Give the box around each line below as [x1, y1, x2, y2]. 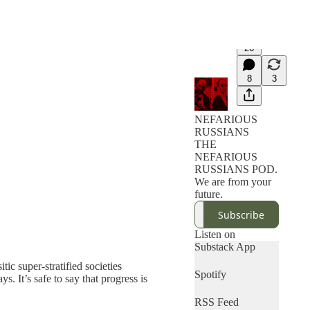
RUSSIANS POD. [194, 163, 277, 175]
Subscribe [217, 208, 264, 221]
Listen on [194, 228, 235, 240]
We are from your [194, 176, 271, 188]
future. [194, 188, 223, 200]
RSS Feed [194, 296, 239, 308]
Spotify [194, 268, 226, 280]
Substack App [194, 241, 255, 253]
